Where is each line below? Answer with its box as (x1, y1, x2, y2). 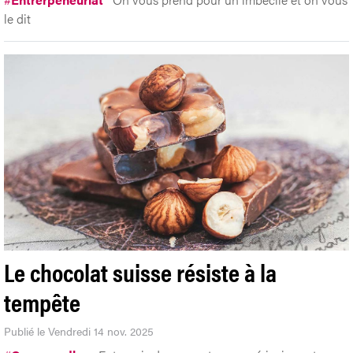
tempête (4, 283, 80, 319)
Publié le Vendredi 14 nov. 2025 (4, 322, 154, 339)
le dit (4, 9, 31, 28)
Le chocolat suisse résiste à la (4, 253, 277, 289)
